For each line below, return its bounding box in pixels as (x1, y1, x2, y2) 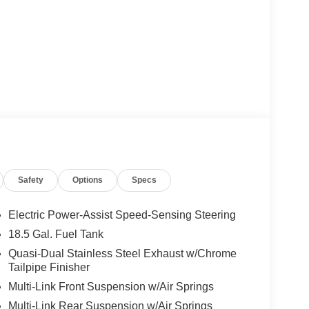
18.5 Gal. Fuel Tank (8, 228, 103, 240)
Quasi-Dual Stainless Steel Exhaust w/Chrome (8, 247, 237, 259)
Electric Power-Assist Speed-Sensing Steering (8, 208, 236, 221)
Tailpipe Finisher (8, 261, 90, 273)
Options (72, 175, 103, 185)
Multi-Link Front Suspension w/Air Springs (8, 280, 214, 292)
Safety (18, 175, 44, 185)
